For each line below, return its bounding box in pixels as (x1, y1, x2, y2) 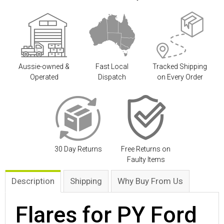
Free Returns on (121, 145, 171, 153)
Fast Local (95, 62, 128, 71)
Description (11, 176, 54, 186)
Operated (29, 73, 58, 81)
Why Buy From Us (117, 176, 183, 186)
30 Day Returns (54, 145, 102, 153)
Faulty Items (126, 155, 165, 164)
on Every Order (156, 73, 203, 81)
